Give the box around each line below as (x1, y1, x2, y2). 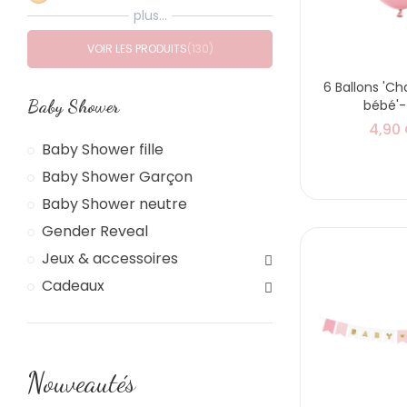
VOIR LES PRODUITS (86, 40, 187, 56)
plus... (133, 5, 167, 25)
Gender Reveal (42, 220, 148, 242)
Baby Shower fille (42, 138, 164, 160)
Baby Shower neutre (42, 193, 187, 214)
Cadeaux (42, 274, 104, 296)
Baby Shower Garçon (42, 165, 193, 187)
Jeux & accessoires (42, 247, 178, 269)
